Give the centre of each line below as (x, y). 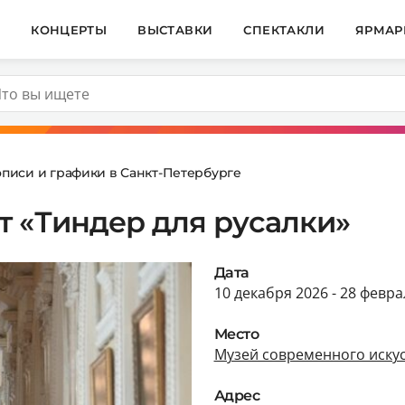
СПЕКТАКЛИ (284, 29)
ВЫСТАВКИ (175, 29)
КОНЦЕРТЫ (69, 29)
